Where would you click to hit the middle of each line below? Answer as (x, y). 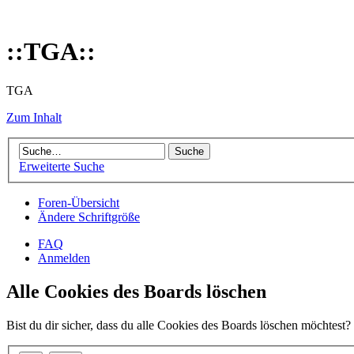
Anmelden (64, 258)
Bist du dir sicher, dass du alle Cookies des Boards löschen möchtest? (179, 326)
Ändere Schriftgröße (89, 217)
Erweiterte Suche (62, 167)
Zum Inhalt (34, 117)
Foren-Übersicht (79, 203)
